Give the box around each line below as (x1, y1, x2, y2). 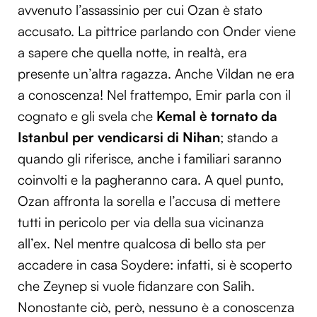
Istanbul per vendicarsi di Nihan (18, 129, 220, 146)
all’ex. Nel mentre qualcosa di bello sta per (18, 235, 266, 253)
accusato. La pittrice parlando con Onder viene (18, 23, 296, 40)
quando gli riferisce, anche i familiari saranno (18, 150, 282, 168)
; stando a (220, 129, 278, 146)
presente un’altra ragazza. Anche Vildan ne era (18, 65, 294, 83)
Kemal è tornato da (156, 108, 277, 125)
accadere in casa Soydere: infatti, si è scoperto (18, 256, 292, 274)
